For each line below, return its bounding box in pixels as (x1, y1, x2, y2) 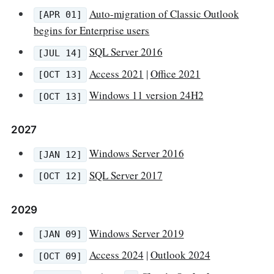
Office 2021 (150, 66, 201, 81)
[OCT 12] (38, 171, 83, 182)
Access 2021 (89, 66, 144, 81)
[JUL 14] (38, 47, 83, 59)
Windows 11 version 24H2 (89, 88, 204, 103)
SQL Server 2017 (89, 168, 163, 182)
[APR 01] (38, 9, 83, 21)
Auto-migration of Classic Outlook (89, 6, 239, 21)
